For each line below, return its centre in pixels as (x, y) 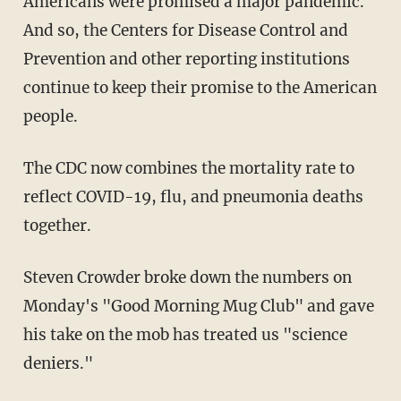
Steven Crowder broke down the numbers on (187, 277)
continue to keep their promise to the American (200, 87)
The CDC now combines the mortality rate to (188, 168)
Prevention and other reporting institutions (186, 59)
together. (57, 225)
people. (50, 116)
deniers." (58, 363)
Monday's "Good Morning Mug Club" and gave (198, 306)
